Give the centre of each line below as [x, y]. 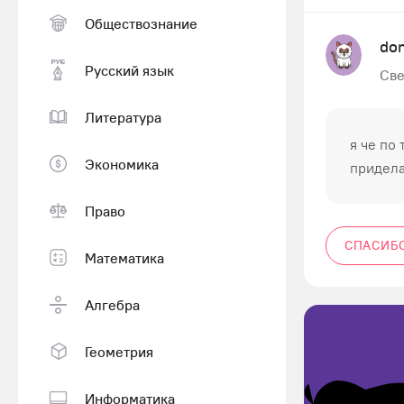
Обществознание [141, 23]
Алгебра [112, 304]
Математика [124, 257]
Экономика [122, 164]
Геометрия [119, 351]
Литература [123, 117]
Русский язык [129, 70]
